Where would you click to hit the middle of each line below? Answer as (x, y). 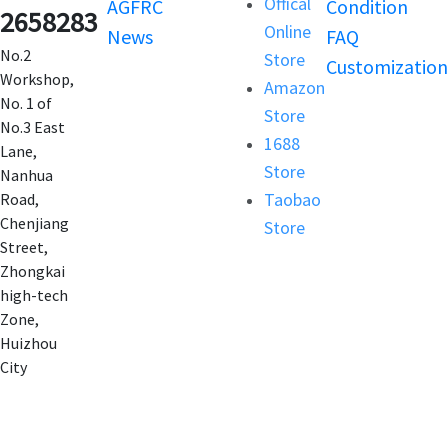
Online (288, 31)
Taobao (293, 199)
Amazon (295, 87)
